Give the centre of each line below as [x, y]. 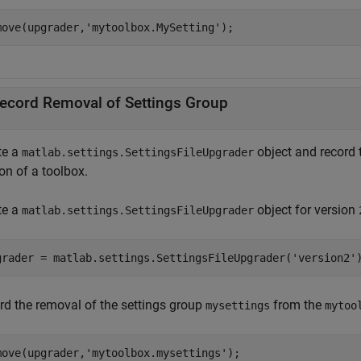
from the [297, 305]
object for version [306, 210]
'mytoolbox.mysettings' [156, 353]
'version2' [324, 258]
